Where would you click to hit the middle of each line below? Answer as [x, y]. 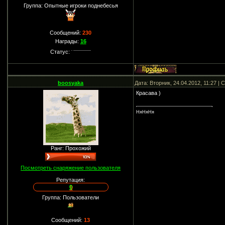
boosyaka [71, 83]
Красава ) [149, 93]
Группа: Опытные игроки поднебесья [71, 6]
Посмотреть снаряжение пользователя [71, 168]
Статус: [61, 52]
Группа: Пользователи [71, 197]
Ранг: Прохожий [71, 148]
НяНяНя [145, 112]
